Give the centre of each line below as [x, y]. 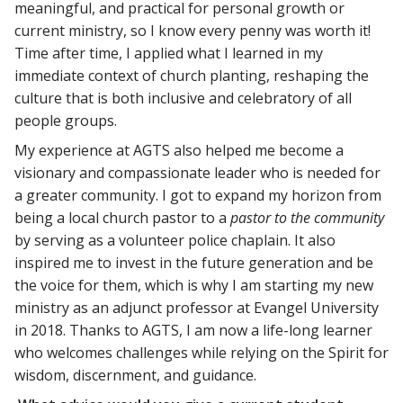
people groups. [66, 120]
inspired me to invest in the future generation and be [194, 262]
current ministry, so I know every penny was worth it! [193, 30]
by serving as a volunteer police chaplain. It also [175, 240]
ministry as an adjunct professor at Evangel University [197, 307]
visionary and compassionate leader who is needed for [197, 172]
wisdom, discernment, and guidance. [135, 375]
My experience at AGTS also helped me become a [179, 150]
